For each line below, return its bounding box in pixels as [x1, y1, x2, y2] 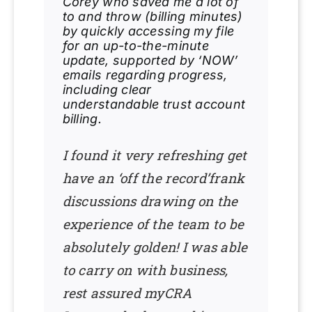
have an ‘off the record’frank [62, 169, 245, 187]
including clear [62, 81, 152, 97]
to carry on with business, [62, 260, 228, 279]
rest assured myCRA [62, 283, 192, 302]
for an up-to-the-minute [62, 38, 209, 53]
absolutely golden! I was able [62, 237, 248, 256]
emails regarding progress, [62, 67, 228, 82]
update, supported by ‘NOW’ [62, 52, 238, 68]
